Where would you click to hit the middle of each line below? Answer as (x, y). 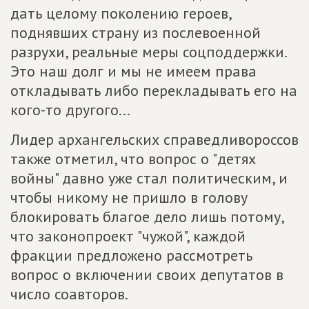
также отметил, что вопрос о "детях (133, 159)
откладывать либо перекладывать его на (154, 90)
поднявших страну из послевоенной (136, 32)
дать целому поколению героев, (121, 13)
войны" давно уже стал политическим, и (149, 178)
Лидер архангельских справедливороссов (154, 139)
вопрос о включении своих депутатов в (147, 275)
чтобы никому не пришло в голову (129, 197)
